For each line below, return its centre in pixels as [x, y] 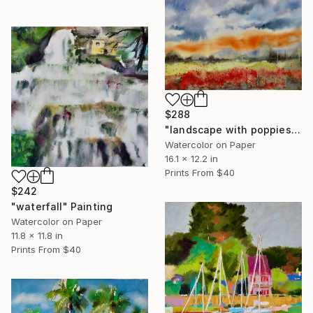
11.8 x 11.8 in [37, 235]
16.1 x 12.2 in [191, 159]
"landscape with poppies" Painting [296, 130]
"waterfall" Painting [62, 206]
